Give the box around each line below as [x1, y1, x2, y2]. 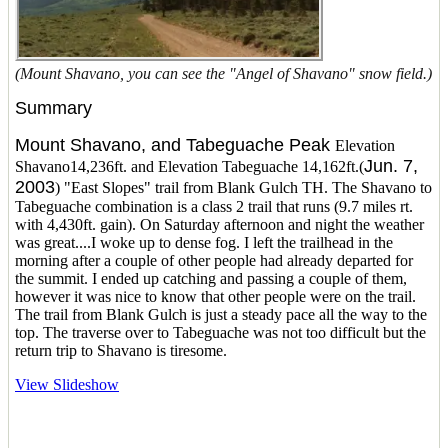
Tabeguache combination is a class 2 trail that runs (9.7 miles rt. [15, 197, 413, 215]
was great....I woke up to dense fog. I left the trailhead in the [15, 233, 393, 251]
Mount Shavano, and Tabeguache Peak [15, 134, 330, 155]
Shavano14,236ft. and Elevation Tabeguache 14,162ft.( [15, 157, 364, 175]
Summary [15, 97, 92, 118]
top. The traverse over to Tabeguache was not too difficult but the [15, 323, 426, 341]
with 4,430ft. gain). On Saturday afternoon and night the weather [15, 215, 424, 233]
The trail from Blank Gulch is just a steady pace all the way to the [15, 305, 427, 323]
